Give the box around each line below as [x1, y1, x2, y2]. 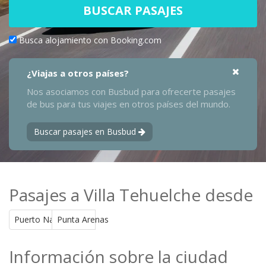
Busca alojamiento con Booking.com [19, 34, 161, 46]
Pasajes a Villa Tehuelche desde [9, 183, 253, 206]
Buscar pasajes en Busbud [34, 125, 138, 137]
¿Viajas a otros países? [27, 66, 129, 79]
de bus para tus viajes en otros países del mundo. [27, 97, 230, 110]
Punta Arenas [57, 213, 109, 225]
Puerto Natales [14, 213, 72, 225]
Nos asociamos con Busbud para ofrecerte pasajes [27, 85, 236, 97]
